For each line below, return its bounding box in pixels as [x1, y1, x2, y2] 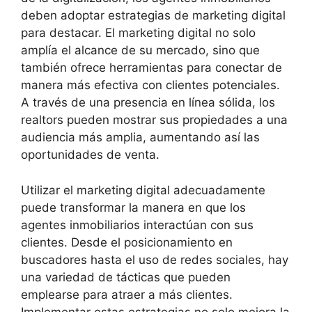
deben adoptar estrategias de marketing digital [21, 8, 286, 23]
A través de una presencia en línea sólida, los [21, 95, 275, 110]
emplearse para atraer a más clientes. [21, 287, 233, 302]
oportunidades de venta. [21, 148, 159, 162]
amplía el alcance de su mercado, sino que [21, 43, 260, 58]
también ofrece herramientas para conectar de [21, 61, 282, 75]
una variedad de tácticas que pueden [21, 270, 231, 284]
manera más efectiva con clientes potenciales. [21, 78, 280, 93]
